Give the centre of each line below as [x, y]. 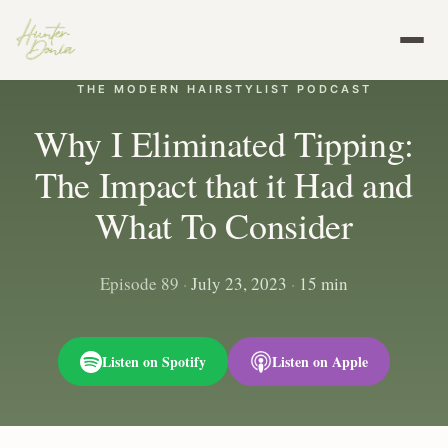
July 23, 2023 [239, 283]
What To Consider [224, 225]
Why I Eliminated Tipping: [223, 143]
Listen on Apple [320, 361]
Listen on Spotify [154, 361]
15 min [323, 283]
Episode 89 [139, 283]
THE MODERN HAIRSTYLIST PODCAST [224, 89]
